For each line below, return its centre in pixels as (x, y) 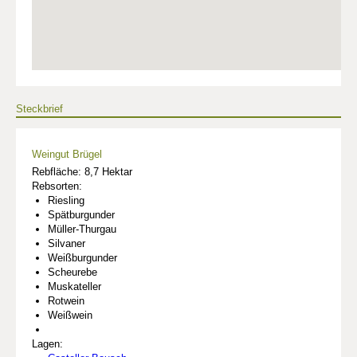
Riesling (66, 200)
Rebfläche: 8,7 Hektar (82, 171)
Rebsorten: (57, 186)
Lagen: (47, 343)
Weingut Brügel (67, 154)
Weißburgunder (82, 257)
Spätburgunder (81, 214)
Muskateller (75, 286)
